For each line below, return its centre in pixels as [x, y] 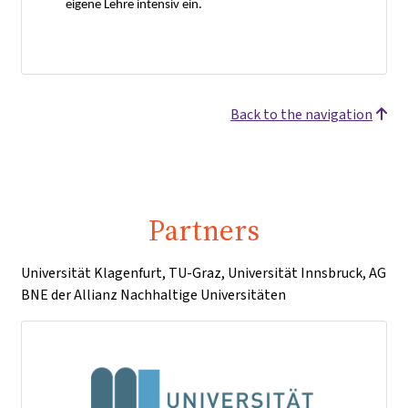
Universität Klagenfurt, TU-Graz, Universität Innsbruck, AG [204, 272]
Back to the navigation [301, 114]
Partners [204, 230]
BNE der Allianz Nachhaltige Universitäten [153, 294]
